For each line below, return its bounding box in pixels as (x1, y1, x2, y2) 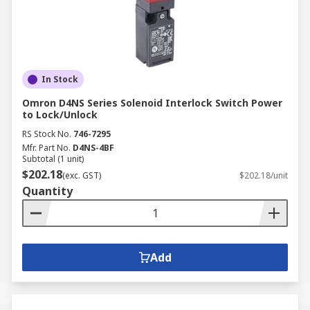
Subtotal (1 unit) (22, 153, 84, 165)
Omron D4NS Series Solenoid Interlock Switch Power (22, 96, 282, 109)
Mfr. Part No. (22, 142, 71, 154)
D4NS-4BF (73, 142, 114, 154)
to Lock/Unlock (22, 108, 98, 121)
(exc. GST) (62, 170, 101, 181)
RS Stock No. (22, 128, 71, 140)
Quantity (22, 183, 73, 199)
